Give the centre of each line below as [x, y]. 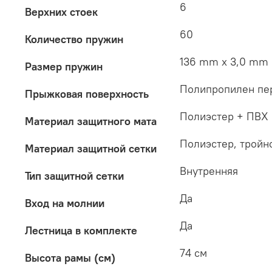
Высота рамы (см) [70, 258]
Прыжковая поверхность [87, 94]
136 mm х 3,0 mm [224, 62]
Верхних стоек [61, 12]
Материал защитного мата [91, 121]
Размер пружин [64, 67]
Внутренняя [209, 171]
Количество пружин [74, 39]
